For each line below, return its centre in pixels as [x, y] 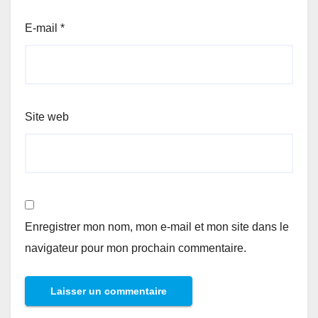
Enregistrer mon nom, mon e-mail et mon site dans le [157, 226]
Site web [47, 116]
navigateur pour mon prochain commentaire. [136, 248]
